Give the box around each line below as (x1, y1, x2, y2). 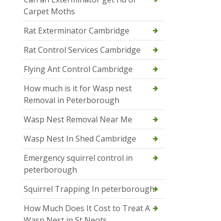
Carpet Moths (24, 6, 75, 17)
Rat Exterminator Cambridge (24, 25, 129, 37)
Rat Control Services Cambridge (24, 44, 141, 56)
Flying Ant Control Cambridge (24, 64, 133, 75)
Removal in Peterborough (24, 95, 119, 106)
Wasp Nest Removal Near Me (24, 114, 132, 125)
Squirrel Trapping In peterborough (24, 184, 154, 195)
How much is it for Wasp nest (24, 83, 132, 94)
